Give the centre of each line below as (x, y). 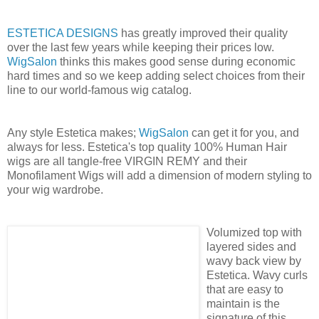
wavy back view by (254, 261)
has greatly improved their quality (203, 33)
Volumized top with (254, 232)
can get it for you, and (244, 132)
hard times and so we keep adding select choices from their (156, 75)
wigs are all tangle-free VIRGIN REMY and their (127, 161)
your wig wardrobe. (55, 189)
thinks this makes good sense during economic (176, 61)
